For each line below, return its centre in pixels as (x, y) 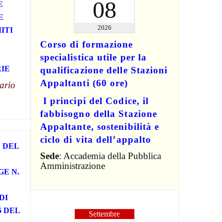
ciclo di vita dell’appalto (96, 139)
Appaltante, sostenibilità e (100, 126)
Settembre (104, 214)
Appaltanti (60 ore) (84, 83)
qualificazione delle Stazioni (104, 70)
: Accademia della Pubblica (110, 156)
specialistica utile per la (93, 57)
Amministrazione (72, 166)
